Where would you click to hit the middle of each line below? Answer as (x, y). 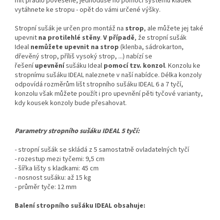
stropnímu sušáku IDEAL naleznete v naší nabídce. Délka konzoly (108, 75)
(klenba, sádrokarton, (152, 47)
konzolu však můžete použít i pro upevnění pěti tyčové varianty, (109, 94)
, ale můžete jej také (174, 29)
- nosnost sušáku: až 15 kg (53, 178)
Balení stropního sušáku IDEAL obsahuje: (80, 206)
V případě (119, 38)
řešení (24, 66)
